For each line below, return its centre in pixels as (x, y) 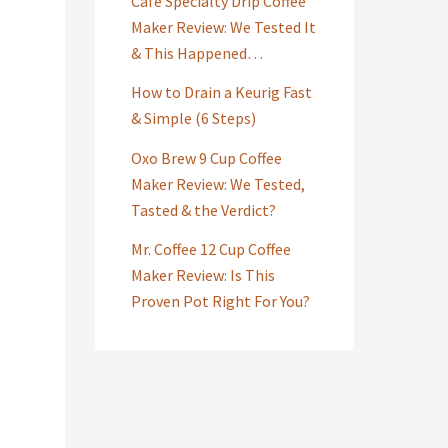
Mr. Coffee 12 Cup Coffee (210, 249)
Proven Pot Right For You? (220, 301)
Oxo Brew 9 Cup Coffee (206, 157)
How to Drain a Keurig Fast (221, 92)
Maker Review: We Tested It (223, 26)
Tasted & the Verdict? (203, 209)
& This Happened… (196, 52)
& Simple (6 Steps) (193, 118)
